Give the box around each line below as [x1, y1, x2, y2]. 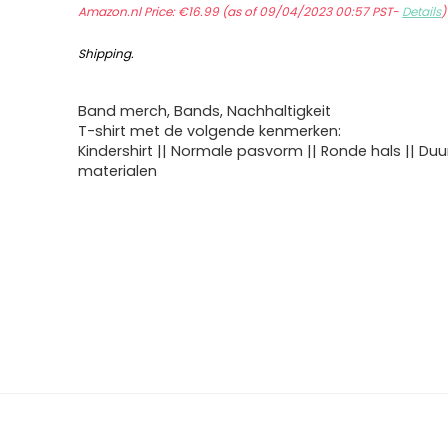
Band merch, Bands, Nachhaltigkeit [78, 101, 332, 121]
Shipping [78, 45, 132, 62]
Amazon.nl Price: [78, 3, 179, 20]
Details [402, 3, 442, 20]
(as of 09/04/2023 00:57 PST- [219, 3, 403, 20]
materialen [78, 161, 158, 181]
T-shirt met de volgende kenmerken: [78, 121, 342, 141]
